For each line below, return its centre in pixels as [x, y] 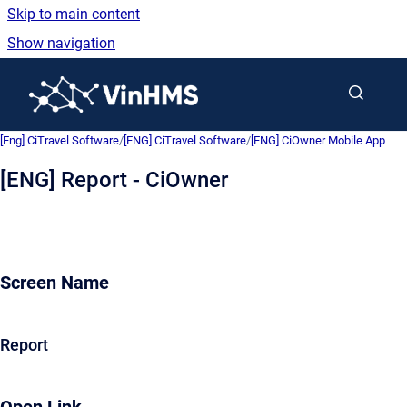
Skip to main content [74, 14]
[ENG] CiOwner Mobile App [318, 140]
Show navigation [61, 43]
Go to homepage [251, 82]
